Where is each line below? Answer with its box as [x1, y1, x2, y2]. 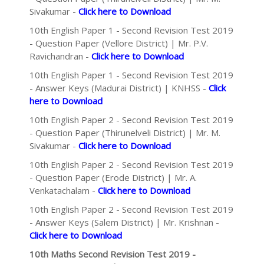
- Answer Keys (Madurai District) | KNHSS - [29, 82, 209, 94]
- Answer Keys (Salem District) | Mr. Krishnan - [29, 216, 219, 228]
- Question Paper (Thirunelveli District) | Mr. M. [29, 127, 220, 138]
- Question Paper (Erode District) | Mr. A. [29, 171, 197, 183]
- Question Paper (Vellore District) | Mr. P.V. [29, 37, 208, 49]
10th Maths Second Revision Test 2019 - [29, 248, 196, 260]
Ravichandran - [29, 50, 91, 62]
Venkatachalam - [29, 184, 98, 196]
